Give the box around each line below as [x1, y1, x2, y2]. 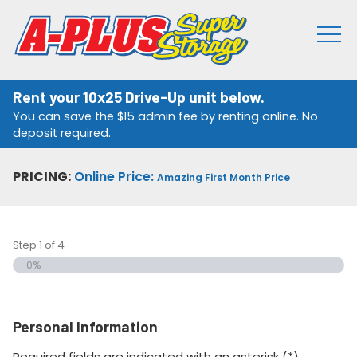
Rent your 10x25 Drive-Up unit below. [13, 88, 265, 106]
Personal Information [13, 317, 158, 336]
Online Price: [74, 167, 157, 186]
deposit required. [13, 125, 111, 141]
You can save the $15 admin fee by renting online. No [13, 108, 318, 124]
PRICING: [13, 167, 71, 186]
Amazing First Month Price [157, 171, 290, 184]
